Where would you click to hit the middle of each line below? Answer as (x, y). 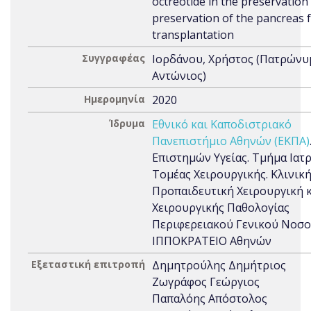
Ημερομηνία (115, 99)
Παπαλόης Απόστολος (210, 299)
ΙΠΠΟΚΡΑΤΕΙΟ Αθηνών (212, 241)
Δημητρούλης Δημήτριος (219, 265)
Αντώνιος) (179, 76)
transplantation (193, 35)
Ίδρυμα (127, 123)
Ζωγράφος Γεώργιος (206, 282)
